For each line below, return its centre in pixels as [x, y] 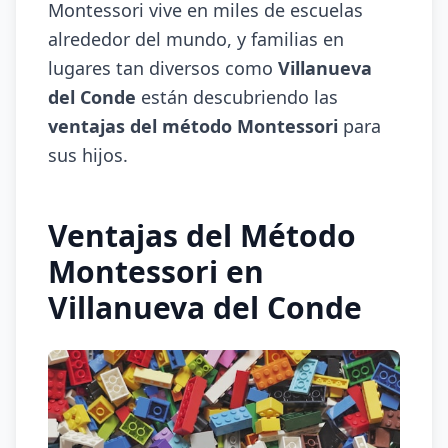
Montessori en [156, 271]
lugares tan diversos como [163, 68]
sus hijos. [88, 155]
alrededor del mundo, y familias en [196, 39]
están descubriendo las [237, 97]
